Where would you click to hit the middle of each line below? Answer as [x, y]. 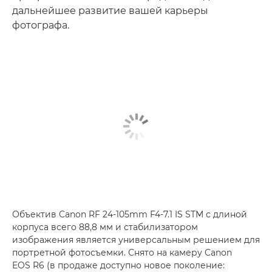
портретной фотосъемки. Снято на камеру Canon [122, 253]
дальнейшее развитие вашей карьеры [110, 10]
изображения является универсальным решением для [136, 240]
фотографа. [41, 25]
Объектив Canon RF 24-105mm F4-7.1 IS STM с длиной [130, 214]
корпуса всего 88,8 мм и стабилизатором [105, 227]
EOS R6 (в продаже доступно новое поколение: [118, 265]
